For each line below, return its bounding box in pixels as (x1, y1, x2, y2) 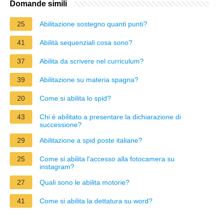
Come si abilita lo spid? (40, 94, 111, 102)
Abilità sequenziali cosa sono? (40, 38, 132, 46)
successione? (40, 120, 82, 129)
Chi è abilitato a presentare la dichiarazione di (40, 112, 181, 121)
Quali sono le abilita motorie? (40, 178, 130, 186)
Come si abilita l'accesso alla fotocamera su (40, 154, 175, 163)
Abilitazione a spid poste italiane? (40, 136, 142, 144)
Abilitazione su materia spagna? (40, 75, 138, 84)
